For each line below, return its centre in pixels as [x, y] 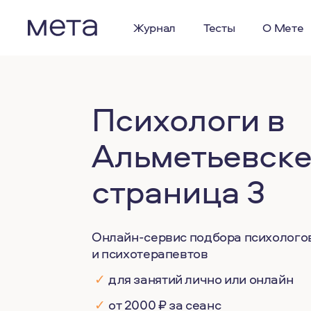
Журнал [154, 27]
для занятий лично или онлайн [201, 279]
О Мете [283, 27]
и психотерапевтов [150, 253]
